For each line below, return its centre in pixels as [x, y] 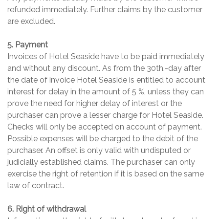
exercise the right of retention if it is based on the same [106, 174]
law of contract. [36, 186]
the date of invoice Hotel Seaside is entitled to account [106, 80]
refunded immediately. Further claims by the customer [105, 10]
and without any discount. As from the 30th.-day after [104, 68]
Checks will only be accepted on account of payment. [105, 127]
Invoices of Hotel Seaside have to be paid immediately [106, 57]
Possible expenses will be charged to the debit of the [103, 139]
